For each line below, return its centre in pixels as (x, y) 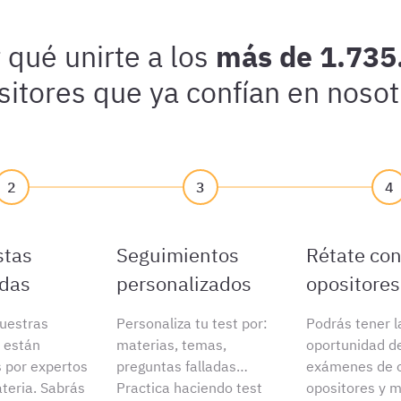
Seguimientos (178, 255)
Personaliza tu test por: (192, 323)
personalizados (184, 283)
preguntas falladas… (183, 366)
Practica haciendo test (190, 388)
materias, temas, (172, 345)
